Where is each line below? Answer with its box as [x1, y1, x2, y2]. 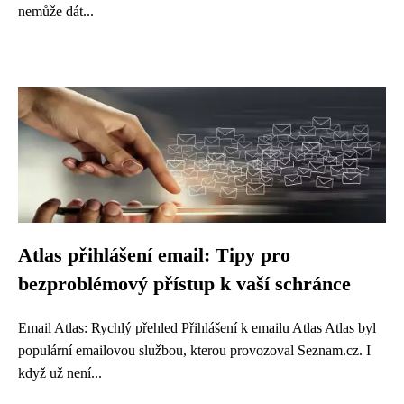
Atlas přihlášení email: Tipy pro [18, 244, 290, 266]
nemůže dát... [18, 4, 94, 19]
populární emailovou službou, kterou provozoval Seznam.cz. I [18, 343, 371, 358]
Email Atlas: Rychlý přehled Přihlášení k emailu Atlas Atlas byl [18, 320, 376, 335]
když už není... [18, 365, 102, 381]
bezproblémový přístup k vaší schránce [18, 273, 351, 295]
